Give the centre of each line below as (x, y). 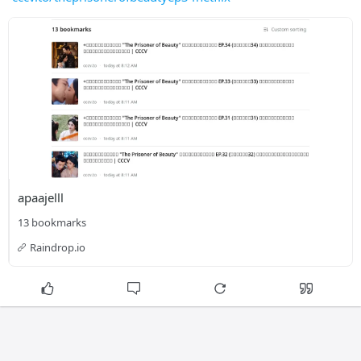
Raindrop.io (58, 247)
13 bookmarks (52, 222)
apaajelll (41, 197)
